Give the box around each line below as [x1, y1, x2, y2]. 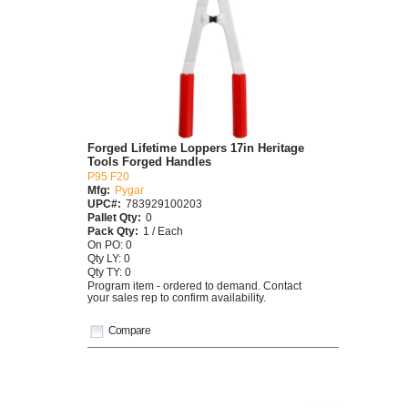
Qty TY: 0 [87, 266, 131, 279]
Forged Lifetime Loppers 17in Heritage [87, 141, 304, 156]
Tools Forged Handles [87, 155, 211, 169]
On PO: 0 [87, 239, 132, 251]
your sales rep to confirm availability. [87, 291, 266, 304]
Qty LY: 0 [87, 252, 130, 265]
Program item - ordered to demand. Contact [87, 280, 301, 292]
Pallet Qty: [87, 211, 141, 224]
